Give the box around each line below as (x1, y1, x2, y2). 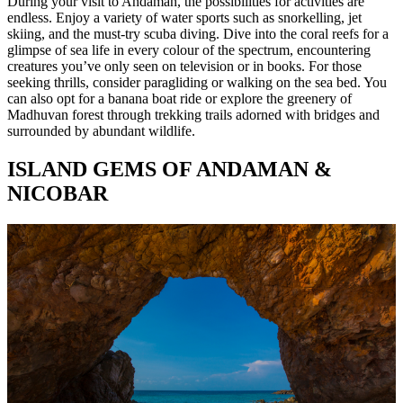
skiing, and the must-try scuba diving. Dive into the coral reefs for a (7, 25, 389, 41)
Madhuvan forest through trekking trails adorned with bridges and (7, 106, 380, 122)
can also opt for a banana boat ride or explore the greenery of (7, 90, 352, 106)
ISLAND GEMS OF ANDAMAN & (7, 157, 332, 181)
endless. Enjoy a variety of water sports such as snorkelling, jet (7, 9, 362, 25)
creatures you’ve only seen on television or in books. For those (7, 58, 362, 74)
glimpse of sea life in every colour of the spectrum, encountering (7, 41, 371, 58)
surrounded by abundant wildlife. (7, 122, 195, 139)
